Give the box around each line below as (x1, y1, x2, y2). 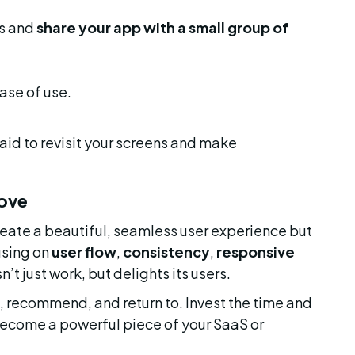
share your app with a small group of (36, 18, 291, 36)
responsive (216, 242, 297, 261)
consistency (122, 242, 210, 261)
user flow (51, 242, 116, 261)
